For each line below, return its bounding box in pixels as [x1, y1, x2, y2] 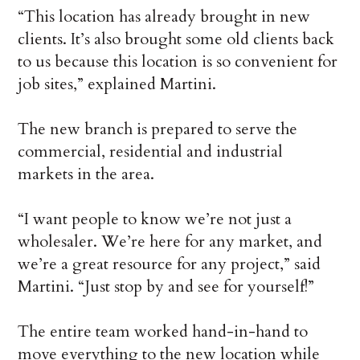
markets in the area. [18, 163, 155, 186]
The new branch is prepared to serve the [18, 118, 298, 141]
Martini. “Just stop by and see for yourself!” [18, 276, 315, 298]
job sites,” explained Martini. [18, 73, 217, 96]
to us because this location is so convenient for [18, 51, 338, 73]
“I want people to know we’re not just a [18, 208, 292, 231]
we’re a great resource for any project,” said [18, 253, 321, 276]
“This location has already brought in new [18, 6, 311, 28]
